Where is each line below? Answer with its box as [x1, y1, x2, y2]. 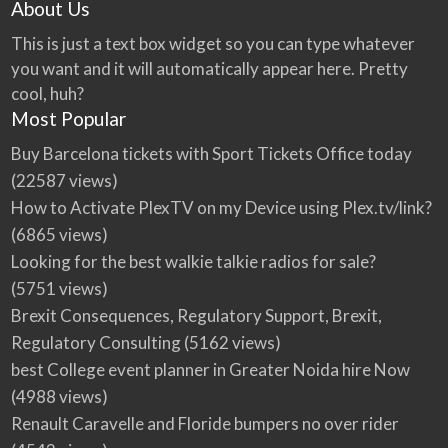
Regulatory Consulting [10, 332, 181, 354]
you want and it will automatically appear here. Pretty [10, 57, 408, 79]
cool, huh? [10, 82, 84, 104]
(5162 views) [180, 332, 281, 354]
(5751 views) [10, 278, 108, 300]
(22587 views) [10, 170, 118, 192]
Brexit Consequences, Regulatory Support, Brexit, [10, 305, 382, 327]
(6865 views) [10, 224, 108, 246]
